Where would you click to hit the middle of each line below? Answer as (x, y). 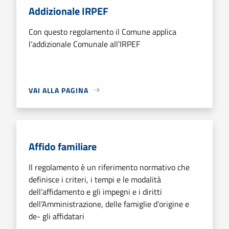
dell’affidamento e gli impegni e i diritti (95, 191)
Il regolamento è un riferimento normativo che (109, 167)
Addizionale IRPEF (68, 11)
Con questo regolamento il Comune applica (102, 31)
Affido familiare (63, 146)
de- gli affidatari (56, 216)
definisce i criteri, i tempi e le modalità (95, 179)
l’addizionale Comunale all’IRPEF (84, 44)
